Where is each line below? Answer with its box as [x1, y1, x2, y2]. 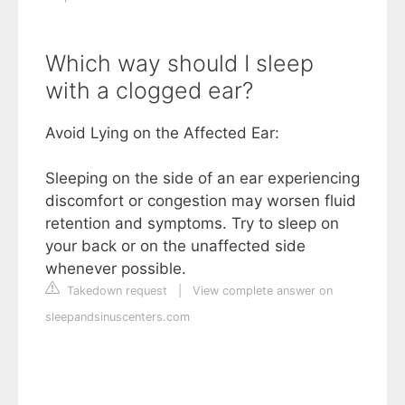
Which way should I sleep [45, 50, 314, 77]
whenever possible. [45, 259, 186, 278]
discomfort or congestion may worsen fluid [45, 192, 356, 210]
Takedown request [63, 284, 167, 297]
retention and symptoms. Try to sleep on [45, 214, 339, 232]
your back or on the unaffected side [45, 237, 306, 255]
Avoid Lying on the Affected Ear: [45, 124, 279, 142]
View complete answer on [193, 284, 333, 297]
